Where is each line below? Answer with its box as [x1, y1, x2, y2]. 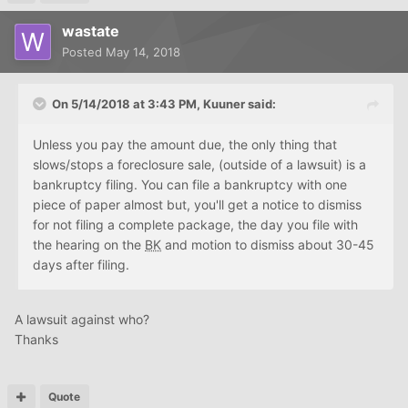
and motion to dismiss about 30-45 [161, 237, 374, 253]
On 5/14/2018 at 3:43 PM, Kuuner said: [52, 97, 276, 112]
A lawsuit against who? [15, 311, 149, 328]
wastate [62, 22, 119, 41]
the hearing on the [33, 237, 145, 253]
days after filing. [33, 257, 129, 273]
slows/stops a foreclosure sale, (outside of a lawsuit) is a [33, 157, 366, 173]
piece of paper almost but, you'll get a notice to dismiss [33, 197, 362, 213]
